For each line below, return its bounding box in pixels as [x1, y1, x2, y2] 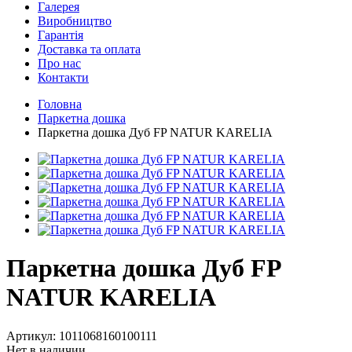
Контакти [38, 71, 89, 84]
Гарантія [38, 28, 83, 42]
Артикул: [6, 328, 59, 343]
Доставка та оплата [38, 42, 141, 56]
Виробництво [38, 14, 112, 27]
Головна [38, 97, 82, 111]
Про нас [38, 57, 81, 70]
